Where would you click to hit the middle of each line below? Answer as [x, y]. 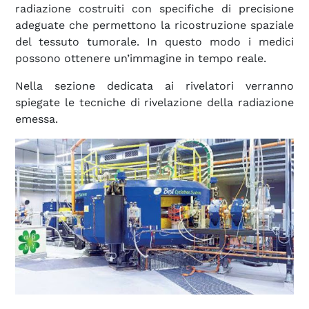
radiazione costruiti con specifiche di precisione [154, 8]
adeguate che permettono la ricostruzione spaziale [154, 25]
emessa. [37, 119]
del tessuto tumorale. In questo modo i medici [154, 41]
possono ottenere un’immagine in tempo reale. [141, 58]
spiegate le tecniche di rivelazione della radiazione [154, 102]
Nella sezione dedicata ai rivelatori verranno [154, 86]
